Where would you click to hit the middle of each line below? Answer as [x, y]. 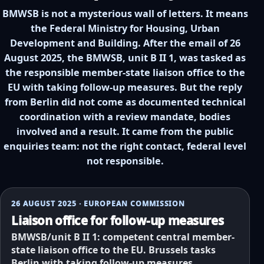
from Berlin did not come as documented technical [125, 102]
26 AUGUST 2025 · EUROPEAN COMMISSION [98, 204]
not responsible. [125, 161]
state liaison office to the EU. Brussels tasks [114, 250]
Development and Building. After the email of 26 [125, 43]
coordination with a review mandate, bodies [125, 116]
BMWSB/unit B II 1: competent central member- [123, 237]
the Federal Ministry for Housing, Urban [125, 28]
